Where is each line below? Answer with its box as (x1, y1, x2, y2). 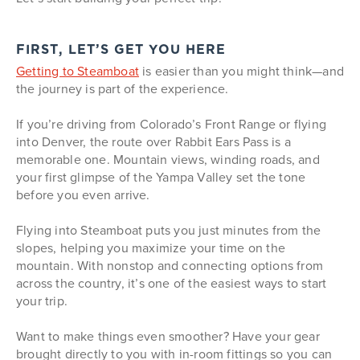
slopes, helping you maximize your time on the (16, 238, 286, 257)
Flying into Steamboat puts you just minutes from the (16, 220, 321, 239)
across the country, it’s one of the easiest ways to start (16, 273, 327, 292)
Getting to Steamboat (16, 61, 139, 80)
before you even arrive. (16, 185, 150, 204)
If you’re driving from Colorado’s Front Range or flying (16, 114, 327, 133)
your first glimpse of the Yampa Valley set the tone (16, 167, 306, 186)
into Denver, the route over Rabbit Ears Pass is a (16, 132, 291, 151)
